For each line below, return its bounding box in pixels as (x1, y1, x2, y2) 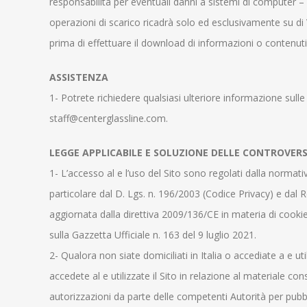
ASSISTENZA (49, 71, 108, 84)
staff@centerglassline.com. (49, 112, 168, 125)
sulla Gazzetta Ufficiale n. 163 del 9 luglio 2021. (49, 228, 256, 241)
